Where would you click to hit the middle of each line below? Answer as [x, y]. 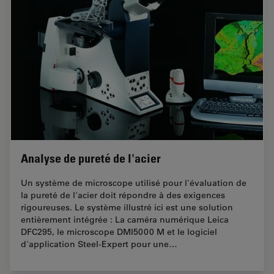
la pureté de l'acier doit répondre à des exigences [123, 195]
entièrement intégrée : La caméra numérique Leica [125, 220]
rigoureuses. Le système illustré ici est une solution [127, 208]
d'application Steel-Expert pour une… [99, 244]
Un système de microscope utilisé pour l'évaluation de [134, 183]
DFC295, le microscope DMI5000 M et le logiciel [119, 232]
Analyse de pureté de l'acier [91, 159]
